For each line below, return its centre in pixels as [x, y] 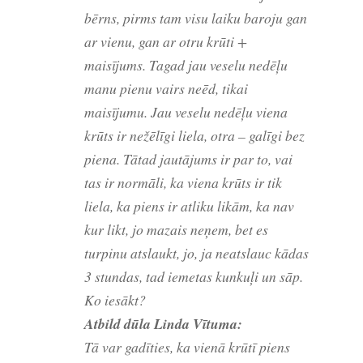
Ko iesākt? [115, 299]
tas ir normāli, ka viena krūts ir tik [183, 182]
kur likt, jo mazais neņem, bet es [176, 229]
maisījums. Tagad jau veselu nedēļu [186, 64]
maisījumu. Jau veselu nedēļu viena [186, 111]
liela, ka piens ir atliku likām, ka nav [189, 205]
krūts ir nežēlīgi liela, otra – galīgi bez [194, 135]
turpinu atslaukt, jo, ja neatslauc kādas [196, 252]
